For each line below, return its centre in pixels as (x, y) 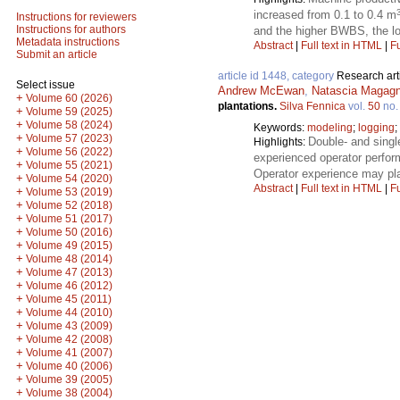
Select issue (46, 85)
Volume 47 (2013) (69, 272)
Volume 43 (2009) (69, 326)
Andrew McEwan (261, 90)
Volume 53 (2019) (69, 192)
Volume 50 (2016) (69, 232)
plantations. (249, 106)
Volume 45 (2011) (69, 299)
